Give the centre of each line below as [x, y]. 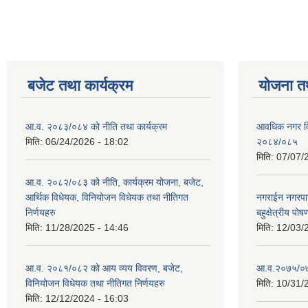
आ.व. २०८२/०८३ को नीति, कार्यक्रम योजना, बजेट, [114, 183]
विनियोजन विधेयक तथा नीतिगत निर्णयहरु [95, 284]
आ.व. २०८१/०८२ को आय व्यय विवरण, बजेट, [104, 268]
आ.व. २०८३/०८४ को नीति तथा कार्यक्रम [96, 127]
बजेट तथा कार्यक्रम [80, 86]
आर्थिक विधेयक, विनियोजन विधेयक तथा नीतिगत [107, 198]
